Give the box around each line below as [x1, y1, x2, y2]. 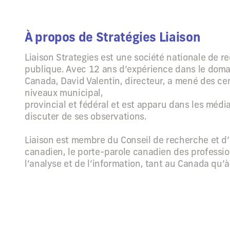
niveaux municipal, [25, 87, 103, 99]
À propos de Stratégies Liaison [25, 29, 201, 45]
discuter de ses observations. [25, 110, 147, 122]
